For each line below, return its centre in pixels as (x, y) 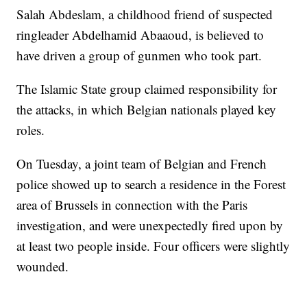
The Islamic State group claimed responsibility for (147, 89)
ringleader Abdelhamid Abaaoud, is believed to (140, 35)
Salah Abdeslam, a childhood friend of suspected (145, 14)
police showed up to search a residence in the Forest (151, 184)
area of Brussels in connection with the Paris (132, 205)
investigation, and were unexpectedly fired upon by (150, 225)
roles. (31, 130)
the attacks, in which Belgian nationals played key (147, 110)
